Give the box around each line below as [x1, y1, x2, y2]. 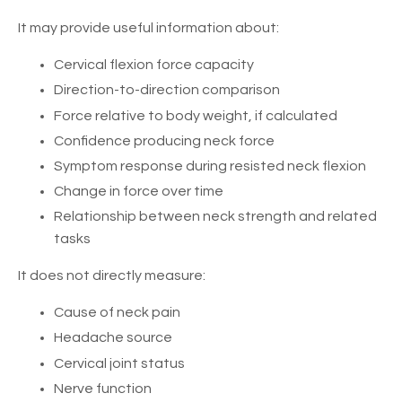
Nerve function [54, 380, 152, 396]
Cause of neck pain [54, 305, 180, 320]
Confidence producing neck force [54, 133, 275, 148]
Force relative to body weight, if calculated [54, 108, 337, 123]
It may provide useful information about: [18, 21, 279, 36]
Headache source [54, 330, 172, 345]
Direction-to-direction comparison [54, 83, 280, 98]
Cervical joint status [54, 355, 185, 371]
